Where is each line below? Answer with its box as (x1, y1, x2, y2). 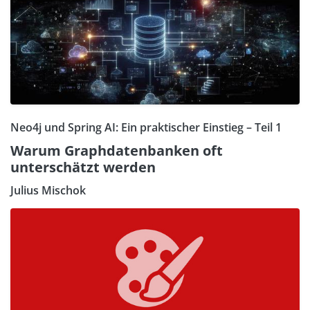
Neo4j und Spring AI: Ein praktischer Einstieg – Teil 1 (10, 120, 282, 136)
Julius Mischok (10, 183, 86, 199)
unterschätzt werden (10, 158, 156, 177)
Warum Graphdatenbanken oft (10, 141, 223, 161)
